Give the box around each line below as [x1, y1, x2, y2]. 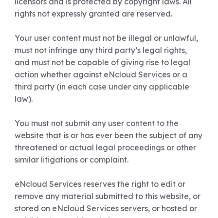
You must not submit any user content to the [15, 118, 179, 128]
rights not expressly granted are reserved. [15, 9, 172, 18]
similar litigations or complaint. [15, 155, 128, 164]
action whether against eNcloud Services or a [15, 70, 187, 79]
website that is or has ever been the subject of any [15, 130, 202, 140]
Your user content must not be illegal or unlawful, [15, 33, 198, 43]
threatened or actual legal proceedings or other [15, 143, 196, 152]
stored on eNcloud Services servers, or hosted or [15, 203, 197, 213]
